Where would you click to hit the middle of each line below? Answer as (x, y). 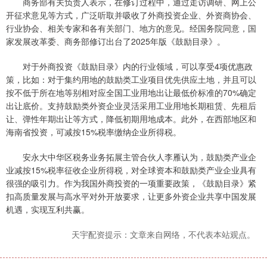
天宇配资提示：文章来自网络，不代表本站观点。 (163, 235)
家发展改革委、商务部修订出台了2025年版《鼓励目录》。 (116, 41)
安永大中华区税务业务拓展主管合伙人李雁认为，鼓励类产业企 (131, 157)
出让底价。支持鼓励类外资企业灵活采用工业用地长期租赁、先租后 (131, 106)
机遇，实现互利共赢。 (48, 209)
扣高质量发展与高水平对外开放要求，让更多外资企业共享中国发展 (131, 196)
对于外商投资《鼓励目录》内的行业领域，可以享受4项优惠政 (129, 66)
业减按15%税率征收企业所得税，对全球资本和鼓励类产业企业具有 (131, 170)
